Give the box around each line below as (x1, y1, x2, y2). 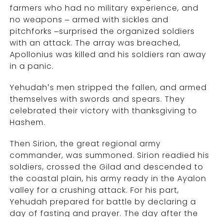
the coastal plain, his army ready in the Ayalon (10, 173, 206, 184)
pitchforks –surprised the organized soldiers (10, 26, 195, 37)
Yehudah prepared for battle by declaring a (10, 196, 196, 207)
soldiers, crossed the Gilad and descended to (10, 161, 203, 172)
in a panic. (10, 61, 54, 72)
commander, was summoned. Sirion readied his (10, 150, 209, 161)
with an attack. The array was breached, (10, 37, 181, 48)
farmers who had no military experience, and (10, 2, 199, 14)
